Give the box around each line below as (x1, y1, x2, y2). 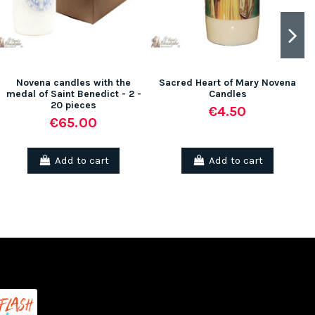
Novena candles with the (16, 77, 131, 89)
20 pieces (51, 99, 96, 112)
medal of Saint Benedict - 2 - (6, 88, 141, 101)
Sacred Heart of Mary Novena (159, 77, 296, 89)
